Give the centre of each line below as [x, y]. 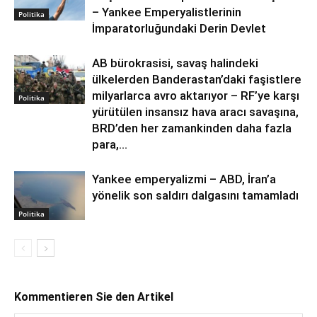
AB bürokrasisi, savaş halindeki [175, 63]
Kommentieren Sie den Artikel [94, 297]
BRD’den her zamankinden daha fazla [192, 128]
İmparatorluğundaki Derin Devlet [179, 29]
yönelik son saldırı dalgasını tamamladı [195, 196]
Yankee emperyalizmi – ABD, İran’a [184, 179]
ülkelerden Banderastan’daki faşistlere [197, 80]
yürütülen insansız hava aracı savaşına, [195, 112]
